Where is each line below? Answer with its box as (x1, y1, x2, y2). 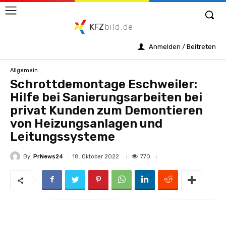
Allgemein (10, 67, 38, 74)
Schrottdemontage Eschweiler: (10, 77, 197, 91)
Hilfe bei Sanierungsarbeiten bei (10, 90, 202, 104)
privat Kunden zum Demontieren (10, 103, 203, 118)
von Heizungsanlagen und (10, 117, 162, 131)
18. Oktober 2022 (72, 153, 119, 160)
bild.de (104, 22, 134, 32)
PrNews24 (33, 153, 63, 160)
